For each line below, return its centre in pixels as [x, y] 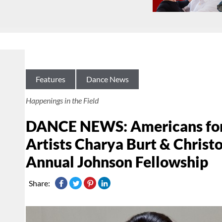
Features [51, 79]
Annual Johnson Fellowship [117, 162]
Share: [39, 183]
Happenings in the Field [62, 101]
